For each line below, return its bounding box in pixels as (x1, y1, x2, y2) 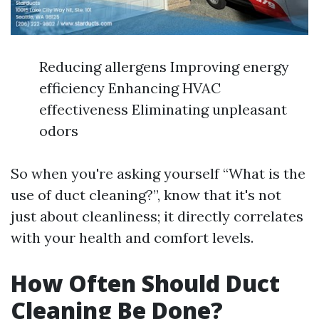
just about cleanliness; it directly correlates (11, 207, 303, 226)
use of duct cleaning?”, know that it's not (11, 186, 281, 204)
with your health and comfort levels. (11, 229, 253, 247)
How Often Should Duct (11, 268, 280, 299)
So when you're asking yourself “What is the (11, 164, 305, 183)
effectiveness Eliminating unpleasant (39, 100, 287, 119)
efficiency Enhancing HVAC (39, 79, 221, 98)
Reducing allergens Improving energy (39, 58, 289, 76)
